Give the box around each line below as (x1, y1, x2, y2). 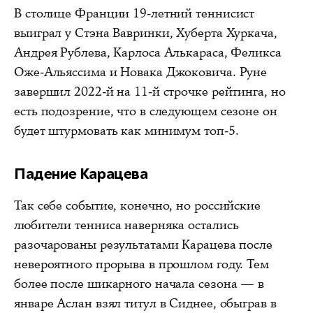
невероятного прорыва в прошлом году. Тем (14, 255, 269, 272)
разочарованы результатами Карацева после (14, 235, 272, 253)
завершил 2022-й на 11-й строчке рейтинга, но (14, 82, 286, 100)
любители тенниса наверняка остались (14, 216, 239, 233)
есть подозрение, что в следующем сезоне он (14, 102, 277, 119)
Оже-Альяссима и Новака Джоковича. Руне (14, 63, 268, 80)
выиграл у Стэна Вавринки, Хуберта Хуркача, (14, 24, 277, 41)
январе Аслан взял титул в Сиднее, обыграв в (14, 294, 277, 312)
